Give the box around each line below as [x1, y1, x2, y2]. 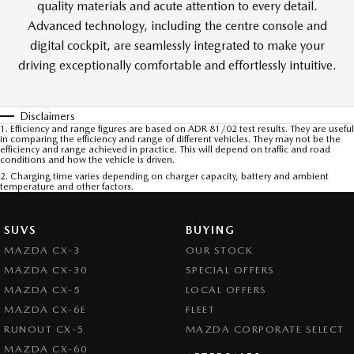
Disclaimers [20, 110, 75, 122]
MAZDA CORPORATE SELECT [185, 323, 345, 335]
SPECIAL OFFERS [185, 264, 275, 276]
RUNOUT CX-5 [4, 323, 85, 335]
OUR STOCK [185, 244, 253, 256]
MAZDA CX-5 [4, 284, 81, 296]
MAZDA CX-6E [4, 303, 87, 315]
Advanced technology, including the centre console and [27, 18, 327, 33]
